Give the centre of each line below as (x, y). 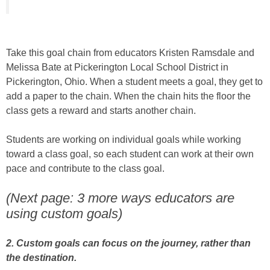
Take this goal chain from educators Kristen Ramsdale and (130, 52)
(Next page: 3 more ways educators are (120, 198)
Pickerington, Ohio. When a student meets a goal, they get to (134, 81)
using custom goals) (64, 213)
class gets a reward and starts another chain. (101, 110)
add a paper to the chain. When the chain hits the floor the (128, 96)
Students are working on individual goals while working (124, 139)
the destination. (41, 257)
